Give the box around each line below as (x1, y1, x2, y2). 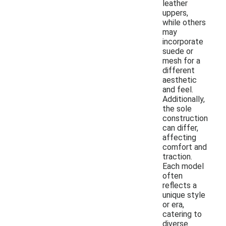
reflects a (162, 180, 197, 190)
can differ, (162, 123, 198, 133)
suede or (162, 46, 193, 56)
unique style (162, 190, 205, 200)
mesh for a (162, 55, 200, 66)
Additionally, (162, 94, 205, 104)
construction (162, 113, 208, 123)
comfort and (162, 142, 207, 152)
